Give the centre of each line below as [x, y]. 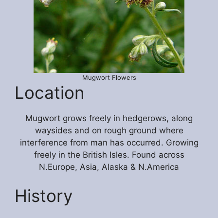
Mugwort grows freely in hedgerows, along [109, 118]
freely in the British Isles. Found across [109, 154]
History [44, 196]
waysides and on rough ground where [109, 130]
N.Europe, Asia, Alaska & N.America [109, 167]
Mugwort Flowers [109, 77]
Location [49, 92]
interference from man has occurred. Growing [109, 142]
